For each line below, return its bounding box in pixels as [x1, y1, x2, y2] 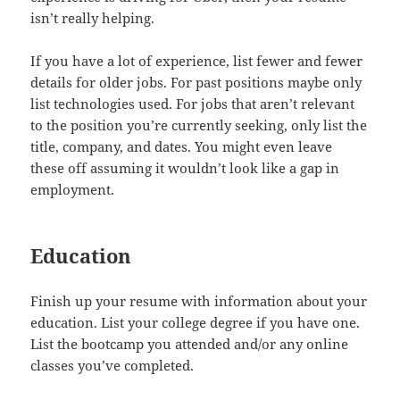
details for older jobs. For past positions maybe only [30, 73, 362, 92]
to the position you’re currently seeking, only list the [30, 116, 368, 135]
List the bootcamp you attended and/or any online [30, 335, 349, 354]
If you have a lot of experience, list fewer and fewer [30, 52, 363, 71]
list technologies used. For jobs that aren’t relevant [30, 95, 355, 113]
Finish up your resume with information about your [30, 292, 368, 311]
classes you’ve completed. [30, 356, 195, 375]
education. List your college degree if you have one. [30, 313, 361, 332]
